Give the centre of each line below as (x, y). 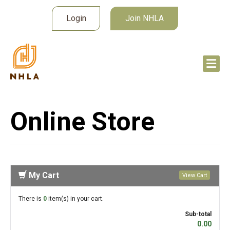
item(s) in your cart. (75, 199)
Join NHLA (144, 18)
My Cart (43, 175)
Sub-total (198, 214)
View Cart (195, 176)
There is (31, 199)
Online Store (82, 122)
